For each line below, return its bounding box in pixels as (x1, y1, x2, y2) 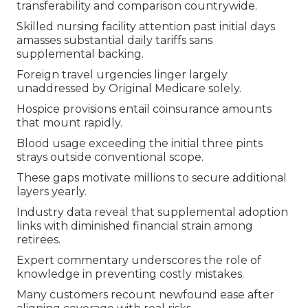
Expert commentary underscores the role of (16, 254, 261, 267)
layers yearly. (16, 185, 87, 199)
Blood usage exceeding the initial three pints (16, 137, 263, 151)
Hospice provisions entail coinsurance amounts (16, 102, 272, 116)
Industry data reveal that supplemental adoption (16, 206, 288, 219)
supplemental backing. (16, 47, 144, 61)
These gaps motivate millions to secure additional (16, 171, 287, 185)
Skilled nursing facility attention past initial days (16, 20, 275, 34)
